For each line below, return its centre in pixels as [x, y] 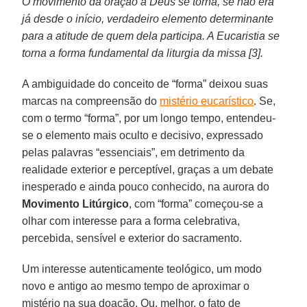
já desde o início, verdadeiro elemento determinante [148, 19]
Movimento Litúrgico [76, 204]
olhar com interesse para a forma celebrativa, [131, 221]
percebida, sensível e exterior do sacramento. [132, 238]
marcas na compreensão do [91, 101]
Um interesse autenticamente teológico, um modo [142, 269]
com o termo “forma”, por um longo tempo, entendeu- [149, 118]
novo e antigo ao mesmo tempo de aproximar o [136, 286]
